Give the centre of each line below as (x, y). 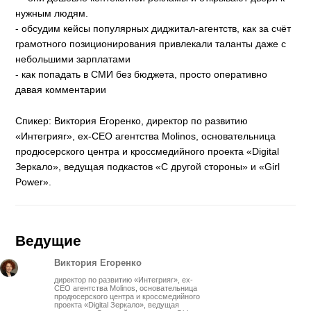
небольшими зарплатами (73, 59)
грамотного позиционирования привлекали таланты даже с (151, 44)
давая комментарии (61, 90)
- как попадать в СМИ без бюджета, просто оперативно (142, 75)
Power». (34, 182)
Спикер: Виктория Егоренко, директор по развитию (132, 120)
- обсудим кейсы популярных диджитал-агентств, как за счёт (153, 29)
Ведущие (49, 240)
